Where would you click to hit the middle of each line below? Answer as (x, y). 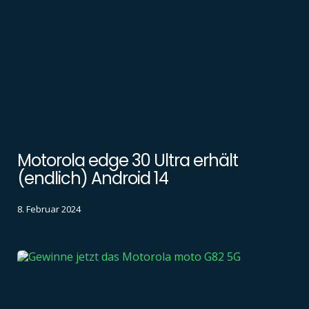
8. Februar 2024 (49, 209)
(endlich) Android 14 (93, 179)
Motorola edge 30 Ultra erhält (128, 161)
